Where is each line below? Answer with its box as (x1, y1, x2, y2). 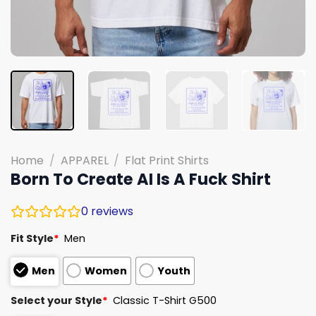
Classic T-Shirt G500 (113, 293, 217, 308)
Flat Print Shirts (125, 152, 209, 169)
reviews (88, 202, 133, 219)
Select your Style (11, 293, 102, 308)
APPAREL (60, 152, 109, 169)
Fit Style (11, 231, 54, 245)
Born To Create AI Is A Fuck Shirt (11, 167, 271, 190)
